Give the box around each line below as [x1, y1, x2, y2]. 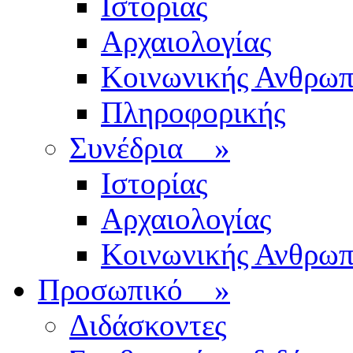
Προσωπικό [38, 272, 214, 307]
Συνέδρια [69, 130, 214, 165]
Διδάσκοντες [69, 307, 226, 342]
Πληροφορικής [101, 95, 285, 129]
